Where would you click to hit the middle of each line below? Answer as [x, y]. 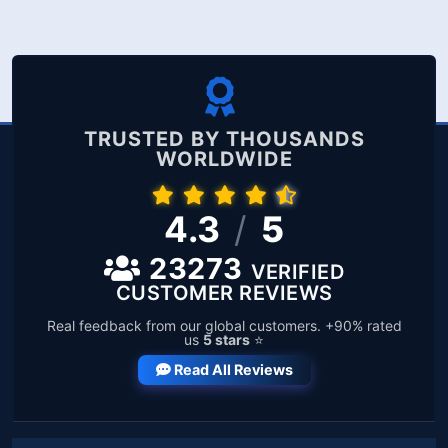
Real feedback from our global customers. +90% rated [224, 325]
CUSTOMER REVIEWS [224, 293]
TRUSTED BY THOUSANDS [224, 139]
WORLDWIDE [224, 159]
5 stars [226, 339]
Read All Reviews [233, 369]
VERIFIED [297, 272]
